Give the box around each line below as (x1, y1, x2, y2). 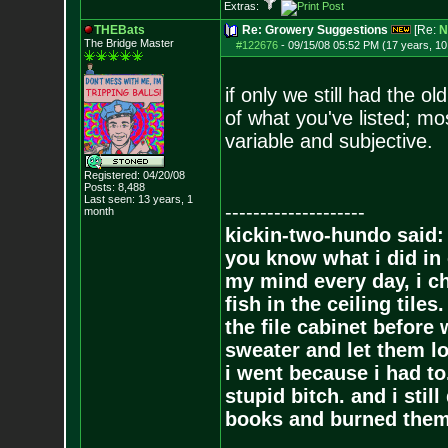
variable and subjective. (224, 130, 433, 152)
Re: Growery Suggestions (241, 23, 388, 37)
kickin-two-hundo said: (224, 224, 444, 246)
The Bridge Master (83, 37, 174, 49)
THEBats (93, 23, 145, 37)
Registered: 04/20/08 (83, 169, 185, 181)
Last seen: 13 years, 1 (83, 193, 193, 205)
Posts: (83, 181, 115, 193)
